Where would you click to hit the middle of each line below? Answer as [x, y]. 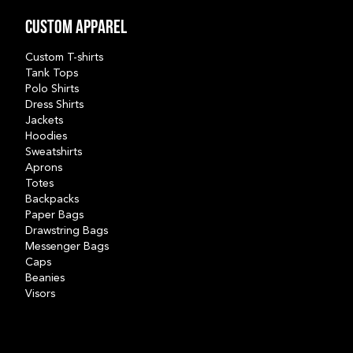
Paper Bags [54, 215]
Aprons [44, 167]
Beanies [45, 278]
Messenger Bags [67, 246]
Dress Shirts [54, 104]
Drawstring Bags [67, 230]
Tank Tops [52, 73]
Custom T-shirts [64, 57]
